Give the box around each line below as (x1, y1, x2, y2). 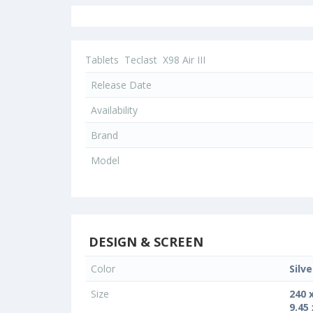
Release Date (91, 78, 152, 92)
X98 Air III (163, 53, 205, 67)
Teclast (124, 53, 157, 67)
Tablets (85, 53, 119, 67)
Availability (91, 103, 138, 117)
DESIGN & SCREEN (85, 233, 203, 251)
